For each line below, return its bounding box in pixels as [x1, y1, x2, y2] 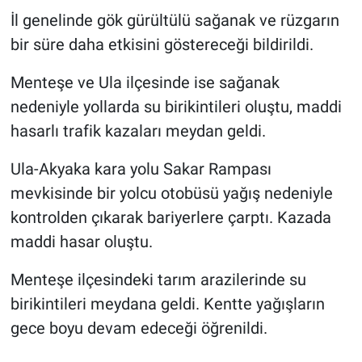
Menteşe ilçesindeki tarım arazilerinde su [10, 269, 306, 289]
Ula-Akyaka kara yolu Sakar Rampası [10, 158, 271, 179]
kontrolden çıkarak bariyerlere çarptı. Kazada [10, 207, 331, 227]
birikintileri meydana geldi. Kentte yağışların [10, 293, 325, 314]
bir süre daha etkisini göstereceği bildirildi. [10, 34, 314, 54]
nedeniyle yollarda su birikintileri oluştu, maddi [10, 96, 342, 116]
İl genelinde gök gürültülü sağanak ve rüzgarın [10, 10, 339, 30]
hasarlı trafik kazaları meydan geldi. [10, 120, 266, 141]
